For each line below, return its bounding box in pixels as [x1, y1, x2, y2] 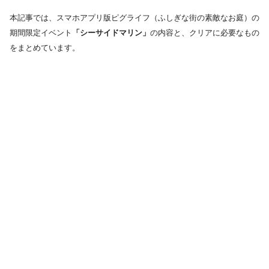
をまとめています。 [10, 43, 80, 53]
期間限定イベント [10, 28, 72, 38]
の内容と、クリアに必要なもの [150, 28, 259, 38]
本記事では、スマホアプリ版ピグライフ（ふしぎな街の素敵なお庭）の [10, 13, 259, 23]
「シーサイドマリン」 [72, 28, 150, 38]
